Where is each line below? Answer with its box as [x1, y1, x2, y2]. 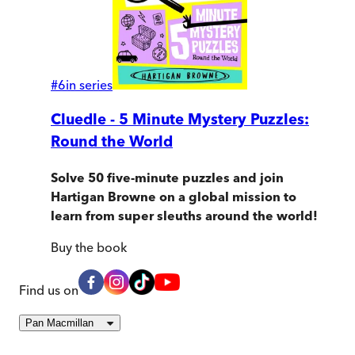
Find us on [19, 282, 78, 299]
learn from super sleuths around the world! [51, 208, 318, 224]
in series [66, 76, 113, 93]
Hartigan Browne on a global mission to [51, 189, 296, 205]
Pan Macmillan [25, 317, 94, 330]
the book [72, 239, 127, 256]
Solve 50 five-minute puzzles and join [51, 170, 284, 186]
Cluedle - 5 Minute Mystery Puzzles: [51, 110, 309, 129]
